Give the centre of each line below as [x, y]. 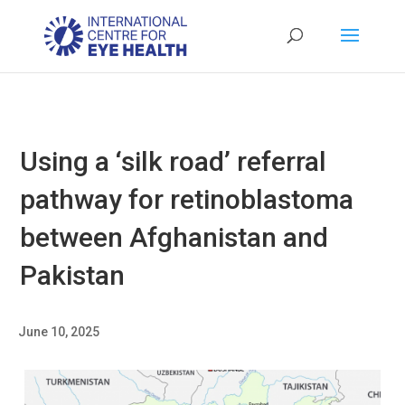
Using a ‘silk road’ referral [174, 161]
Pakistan [73, 275]
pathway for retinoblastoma [187, 199]
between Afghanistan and [174, 237]
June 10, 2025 [59, 332]
